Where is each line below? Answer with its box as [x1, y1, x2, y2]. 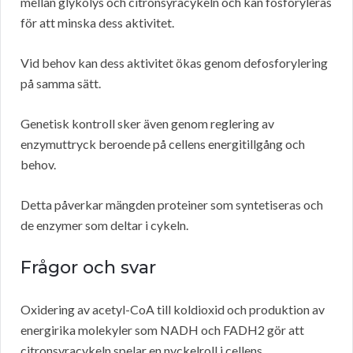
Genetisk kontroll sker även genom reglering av [20, 116, 274, 132]
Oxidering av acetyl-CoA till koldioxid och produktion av [20, 302, 325, 318]
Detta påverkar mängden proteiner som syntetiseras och [20, 197, 323, 213]
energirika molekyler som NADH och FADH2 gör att [20, 322, 304, 338]
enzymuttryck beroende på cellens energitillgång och [20, 136, 305, 152]
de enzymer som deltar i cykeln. [20, 217, 188, 233]
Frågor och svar [20, 257, 156, 279]
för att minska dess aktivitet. [20, 15, 174, 31]
